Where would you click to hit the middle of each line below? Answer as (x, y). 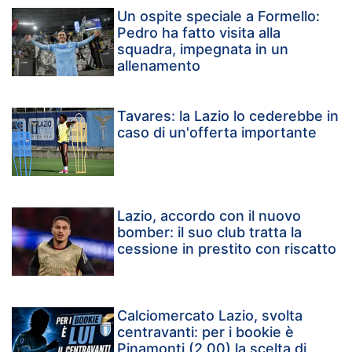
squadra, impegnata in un (203, 49)
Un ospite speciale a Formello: (219, 16)
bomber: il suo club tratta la (210, 233)
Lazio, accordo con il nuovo (209, 216)
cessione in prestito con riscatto (227, 249)
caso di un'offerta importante (217, 133)
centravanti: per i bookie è (206, 332)
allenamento (159, 66)
